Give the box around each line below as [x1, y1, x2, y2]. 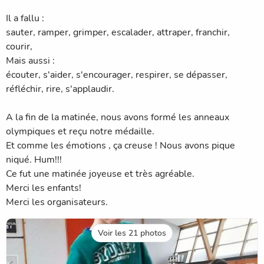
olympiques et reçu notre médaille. [6, 124, 154, 138]
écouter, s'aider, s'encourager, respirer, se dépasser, [6, 68, 227, 81]
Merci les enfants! [6, 181, 81, 194]
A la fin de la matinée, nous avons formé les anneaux [6, 110, 229, 124]
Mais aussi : [6, 54, 55, 67]
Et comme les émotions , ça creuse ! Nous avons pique [6, 138, 235, 152]
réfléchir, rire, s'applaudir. [6, 82, 114, 95]
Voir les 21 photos [98, 227, 166, 239]
